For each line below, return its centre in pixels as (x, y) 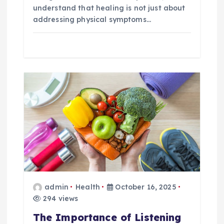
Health (88, 187)
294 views (59, 198)
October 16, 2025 (145, 187)
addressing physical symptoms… (92, 20)
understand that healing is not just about (109, 8)
